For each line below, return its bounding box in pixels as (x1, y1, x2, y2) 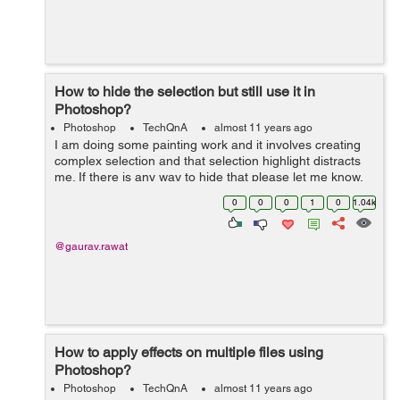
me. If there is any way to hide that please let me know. (54, 170, 362, 184)
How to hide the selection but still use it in (54, 83, 315, 100)
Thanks (54, 186, 96, 200)
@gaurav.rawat (54, 240, 128, 253)
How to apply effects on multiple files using (54, 344, 323, 361)
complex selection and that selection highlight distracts (54, 154, 361, 168)
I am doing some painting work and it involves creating (54, 137, 361, 152)
